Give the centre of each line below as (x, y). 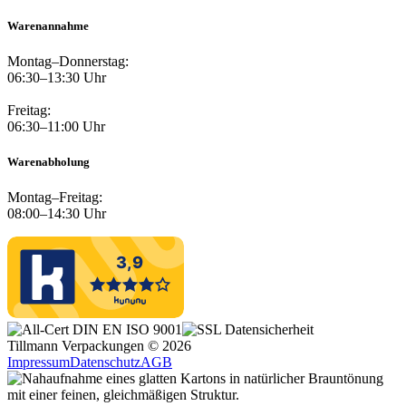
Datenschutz (105, 362)
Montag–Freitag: (55, 198)
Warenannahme (48, 25)
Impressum (39, 362)
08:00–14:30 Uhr (57, 214)
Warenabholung (48, 162)
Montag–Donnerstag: (68, 62)
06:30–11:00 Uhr (56, 127)
